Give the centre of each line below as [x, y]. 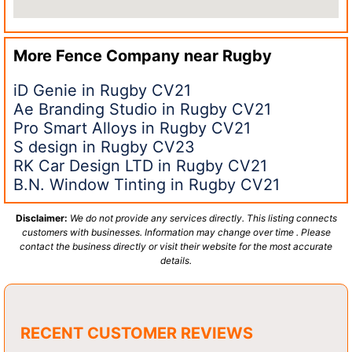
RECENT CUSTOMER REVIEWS [137, 333]
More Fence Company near [118, 55]
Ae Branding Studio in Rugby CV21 [142, 109]
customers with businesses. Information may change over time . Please [176, 232]
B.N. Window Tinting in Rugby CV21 [147, 184]
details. [176, 260]
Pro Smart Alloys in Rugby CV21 [132, 128]
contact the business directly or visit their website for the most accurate [176, 246]
